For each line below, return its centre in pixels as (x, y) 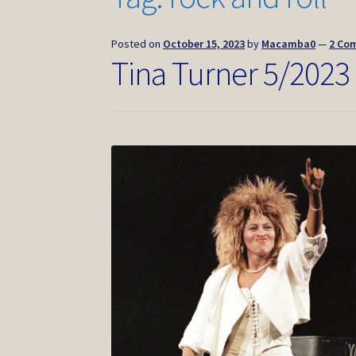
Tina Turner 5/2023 (231, 74)
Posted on (137, 44)
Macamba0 (289, 44)
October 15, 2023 (204, 44)
